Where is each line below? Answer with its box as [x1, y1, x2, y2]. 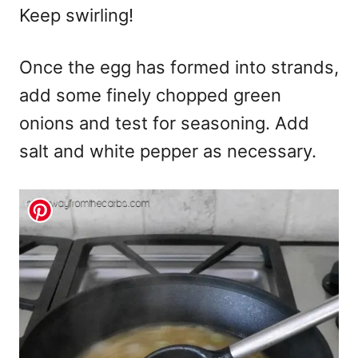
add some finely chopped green [19, 84, 281, 105]
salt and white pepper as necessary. [19, 140, 316, 161]
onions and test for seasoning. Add [19, 112, 309, 133]
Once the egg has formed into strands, [19, 56, 339, 78]
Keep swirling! [19, 4, 133, 26]
